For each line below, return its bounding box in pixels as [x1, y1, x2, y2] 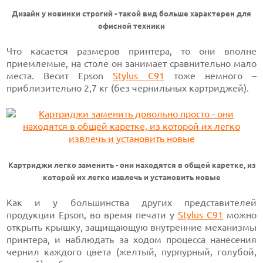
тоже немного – [164, 70, 257, 81]
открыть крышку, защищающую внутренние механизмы [6, 222, 257, 232]
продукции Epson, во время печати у [6, 210, 178, 220]
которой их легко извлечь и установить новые [42, 173, 221, 182]
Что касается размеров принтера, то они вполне [6, 46, 257, 56]
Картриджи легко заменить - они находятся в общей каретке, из [8, 161, 255, 170]
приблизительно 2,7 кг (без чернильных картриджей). [6, 83, 249, 93]
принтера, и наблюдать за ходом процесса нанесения [6, 234, 257, 245]
